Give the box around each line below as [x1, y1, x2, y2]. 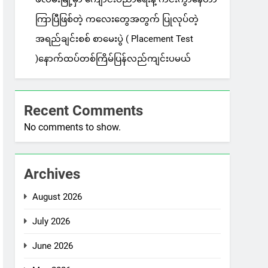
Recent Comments [24, 102, 144, 120]
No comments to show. [24, 121, 121, 133]
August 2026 [32, 191, 83, 203]
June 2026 [32, 240, 74, 252]
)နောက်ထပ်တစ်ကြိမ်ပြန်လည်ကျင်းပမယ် [35, 53, 191, 65]
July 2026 [32, 216, 71, 227]
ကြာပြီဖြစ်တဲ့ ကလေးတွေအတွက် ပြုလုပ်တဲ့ [35, 14, 199, 25]
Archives [24, 166, 81, 183]
